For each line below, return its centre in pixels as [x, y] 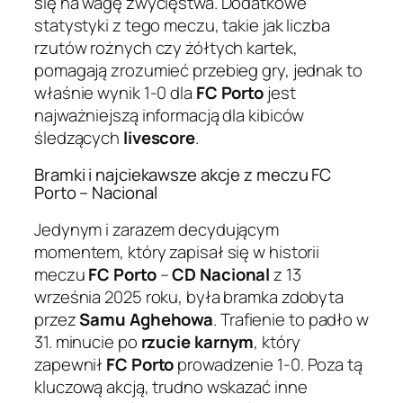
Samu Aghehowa [147, 319]
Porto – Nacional [96, 193]
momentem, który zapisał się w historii [177, 251]
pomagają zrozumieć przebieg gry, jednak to [198, 70]
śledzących [79, 137]
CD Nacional [221, 274]
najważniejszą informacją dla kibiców [170, 115]
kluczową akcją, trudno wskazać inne [171, 386]
